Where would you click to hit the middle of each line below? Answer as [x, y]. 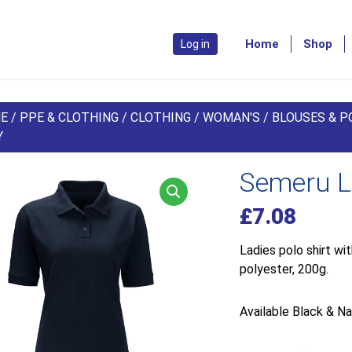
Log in [195, 44]
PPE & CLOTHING [70, 117]
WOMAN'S [232, 117]
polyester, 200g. [284, 269]
